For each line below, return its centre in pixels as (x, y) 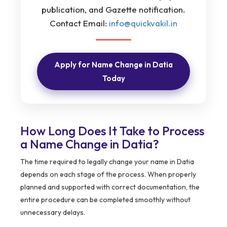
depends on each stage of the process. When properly (108, 175)
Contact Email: (79, 23)
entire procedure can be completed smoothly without (105, 200)
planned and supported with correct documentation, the (110, 187)
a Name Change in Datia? (90, 144)
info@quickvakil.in (143, 23)
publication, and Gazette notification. (113, 10)
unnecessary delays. (53, 213)
